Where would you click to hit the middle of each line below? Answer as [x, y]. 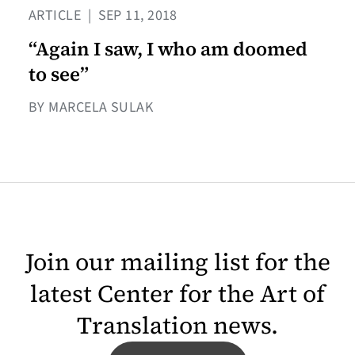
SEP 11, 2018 [136, 16]
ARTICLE [57, 16]
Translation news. [177, 326]
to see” [59, 74]
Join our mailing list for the [177, 262]
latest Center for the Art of [177, 294]
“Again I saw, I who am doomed [168, 49]
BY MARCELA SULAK [91, 108]
